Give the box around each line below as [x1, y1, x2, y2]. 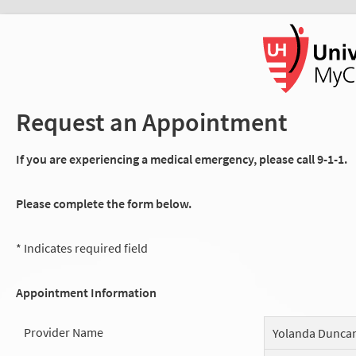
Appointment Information [16, 284, 157, 300]
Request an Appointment [16, 106, 288, 138]
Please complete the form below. [16, 195, 192, 211]
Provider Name [24, 323, 103, 340]
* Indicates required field [16, 239, 148, 256]
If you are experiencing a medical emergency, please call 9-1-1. [16, 150, 347, 167]
